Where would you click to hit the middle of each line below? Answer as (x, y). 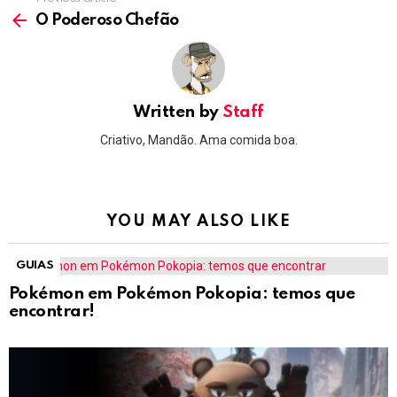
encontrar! (52, 311)
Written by (178, 113)
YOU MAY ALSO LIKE (198, 221)
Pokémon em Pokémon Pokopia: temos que (182, 293)
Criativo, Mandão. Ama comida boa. (198, 140)
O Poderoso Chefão (107, 21)
